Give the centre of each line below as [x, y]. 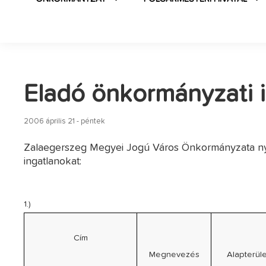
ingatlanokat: [53, 161]
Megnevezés [174, 254]
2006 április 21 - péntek [65, 121]
